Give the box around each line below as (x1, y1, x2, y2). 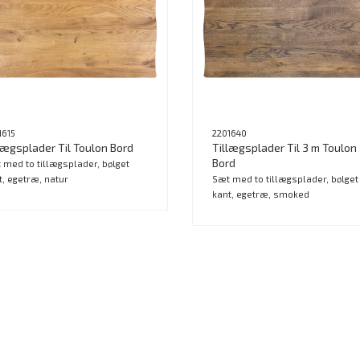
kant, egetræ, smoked (212, 188, 309, 199)
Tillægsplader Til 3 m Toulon (212, 140, 357, 154)
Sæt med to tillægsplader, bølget (212, 173, 358, 184)
